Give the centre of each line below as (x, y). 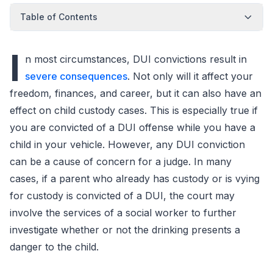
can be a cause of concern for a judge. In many (121, 161)
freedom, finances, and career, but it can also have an (136, 93)
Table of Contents (59, 17)
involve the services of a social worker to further (123, 213)
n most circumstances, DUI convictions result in (136, 59)
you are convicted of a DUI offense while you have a (133, 127)
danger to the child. (54, 247)
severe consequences (76, 76)
